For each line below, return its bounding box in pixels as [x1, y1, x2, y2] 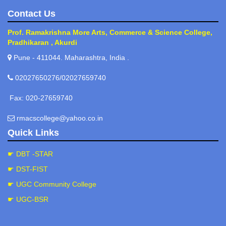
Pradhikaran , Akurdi [8, 38, 77, 46]
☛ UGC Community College [8, 180, 96, 188]
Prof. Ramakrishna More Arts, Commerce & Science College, [8, 28, 212, 36]
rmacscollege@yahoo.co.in [15, 114, 103, 122]
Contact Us [8, 9, 55, 19]
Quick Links [8, 128, 59, 138]
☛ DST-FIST [8, 165, 48, 173]
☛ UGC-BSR [8, 195, 48, 203]
